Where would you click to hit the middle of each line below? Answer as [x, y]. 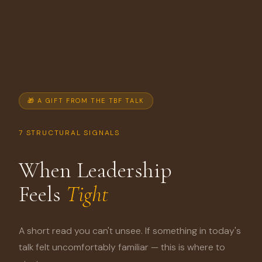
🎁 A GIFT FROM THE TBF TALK [86, 100]
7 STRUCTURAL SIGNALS [69, 132]
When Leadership [95, 170]
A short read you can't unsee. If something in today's [130, 230]
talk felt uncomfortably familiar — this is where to [122, 247]
